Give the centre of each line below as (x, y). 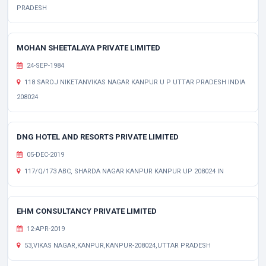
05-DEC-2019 (45, 155)
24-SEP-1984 (45, 66)
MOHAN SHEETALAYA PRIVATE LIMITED (88, 48)
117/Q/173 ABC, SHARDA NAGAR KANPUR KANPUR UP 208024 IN (123, 171)
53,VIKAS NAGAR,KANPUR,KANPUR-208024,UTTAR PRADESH (117, 246)
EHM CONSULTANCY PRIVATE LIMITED (87, 211)
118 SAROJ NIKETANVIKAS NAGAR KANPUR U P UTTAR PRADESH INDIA (134, 82)
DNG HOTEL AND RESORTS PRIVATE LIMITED (98, 137)
